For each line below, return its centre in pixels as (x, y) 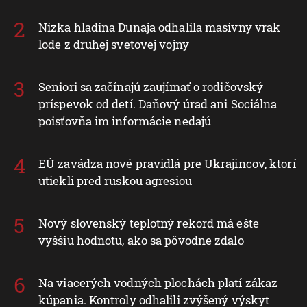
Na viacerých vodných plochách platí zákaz (158, 282)
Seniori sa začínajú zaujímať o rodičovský (151, 86)
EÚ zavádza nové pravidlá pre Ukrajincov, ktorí (167, 163)
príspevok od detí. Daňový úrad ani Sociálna (158, 103)
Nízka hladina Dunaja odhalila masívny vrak (160, 27)
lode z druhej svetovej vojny (114, 44)
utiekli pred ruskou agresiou (115, 180)
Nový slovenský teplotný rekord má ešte (149, 223)
